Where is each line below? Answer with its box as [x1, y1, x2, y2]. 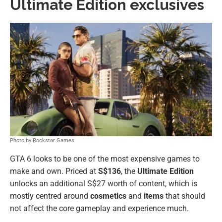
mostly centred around [10, 191, 90, 201]
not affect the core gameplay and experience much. [10, 204, 189, 214]
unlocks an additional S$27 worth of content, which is [10, 179, 197, 189]
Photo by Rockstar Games [10, 137, 74, 144]
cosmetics [90, 191, 126, 201]
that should [164, 191, 205, 201]
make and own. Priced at [10, 166, 98, 176]
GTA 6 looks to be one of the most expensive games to [10, 154, 200, 164]
